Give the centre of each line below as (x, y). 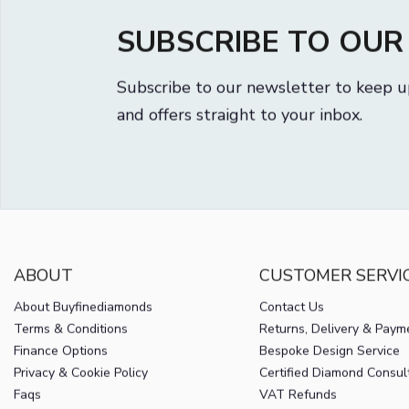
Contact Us (291, 323)
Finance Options (61, 367)
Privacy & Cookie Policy (81, 389)
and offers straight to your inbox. (239, 131)
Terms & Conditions (71, 345)
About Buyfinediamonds (83, 323)
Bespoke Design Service (329, 367)
